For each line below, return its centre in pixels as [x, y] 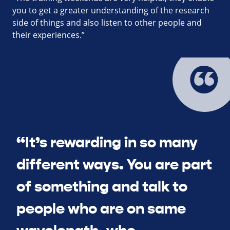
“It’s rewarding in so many [107, 142]
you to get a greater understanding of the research [111, 10]
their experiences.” [49, 35]
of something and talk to [102, 186]
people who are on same [101, 208]
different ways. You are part [114, 164]
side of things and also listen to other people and [107, 22]
